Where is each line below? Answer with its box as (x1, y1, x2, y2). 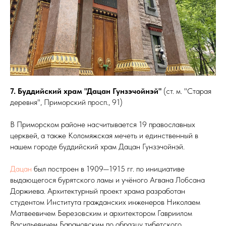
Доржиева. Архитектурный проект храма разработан (10, 186, 185, 196)
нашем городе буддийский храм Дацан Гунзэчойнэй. (10, 141, 185, 151)
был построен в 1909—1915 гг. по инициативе (32, 163, 185, 174)
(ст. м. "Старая (163, 86, 211, 96)
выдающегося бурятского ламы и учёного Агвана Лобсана (10, 175, 205, 185)
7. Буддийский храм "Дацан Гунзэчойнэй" (10, 86, 163, 96)
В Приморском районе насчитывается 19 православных (10, 119, 195, 129)
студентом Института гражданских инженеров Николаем (10, 197, 200, 207)
